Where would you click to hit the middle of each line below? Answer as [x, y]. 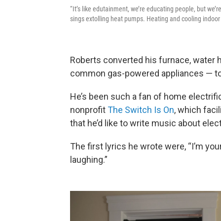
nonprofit [89, 110]
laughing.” [89, 160]
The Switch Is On [141, 110]
